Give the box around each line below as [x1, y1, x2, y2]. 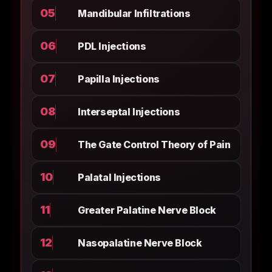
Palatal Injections [78, 171, 161, 183]
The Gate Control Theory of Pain [78, 138, 231, 151]
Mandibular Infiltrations [78, 7, 191, 19]
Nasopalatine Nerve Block [78, 237, 202, 249]
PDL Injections [78, 40, 146, 52]
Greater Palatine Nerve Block [78, 204, 216, 216]
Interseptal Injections [78, 106, 180, 118]
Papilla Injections [78, 73, 160, 85]
